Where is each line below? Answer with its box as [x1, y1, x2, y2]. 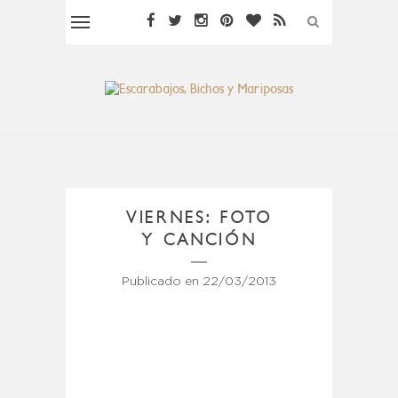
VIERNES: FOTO [125, 206, 273, 227]
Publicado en [122, 275, 203, 287]
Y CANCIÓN [140, 228, 258, 250]
